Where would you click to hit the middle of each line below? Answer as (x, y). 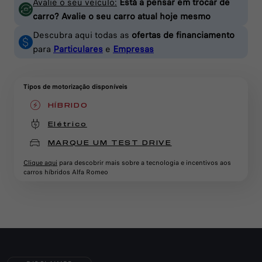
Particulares (78, 49)
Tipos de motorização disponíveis (75, 87)
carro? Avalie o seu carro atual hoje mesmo (122, 16)
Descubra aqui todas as (82, 35)
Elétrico (67, 124)
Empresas (133, 49)
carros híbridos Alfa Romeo (66, 172)
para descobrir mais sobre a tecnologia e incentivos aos (144, 163)
